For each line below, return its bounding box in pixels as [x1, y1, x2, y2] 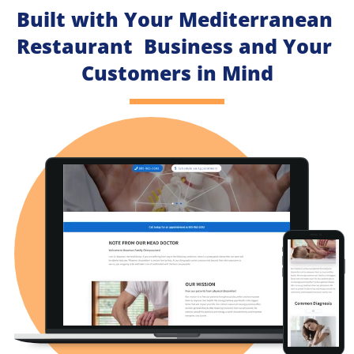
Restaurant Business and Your [17, 32, 332, 59]
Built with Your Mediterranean [16, 5, 333, 32]
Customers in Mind [81, 58, 273, 86]
